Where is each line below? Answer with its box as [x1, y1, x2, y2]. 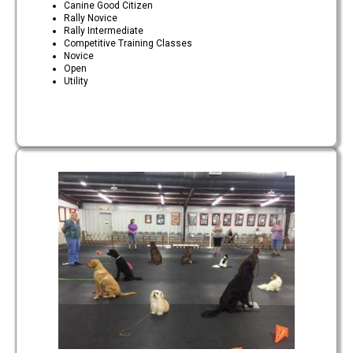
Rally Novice [64, 13, 117, 24]
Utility [64, 76, 88, 87]
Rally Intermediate [64, 25, 143, 36]
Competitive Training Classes [64, 38, 192, 49]
